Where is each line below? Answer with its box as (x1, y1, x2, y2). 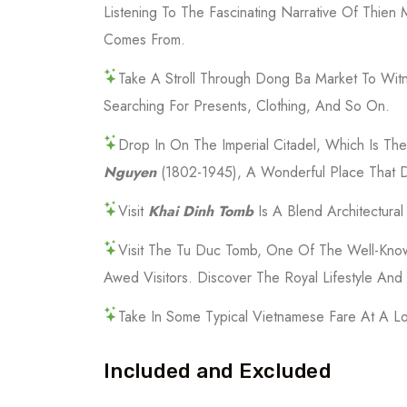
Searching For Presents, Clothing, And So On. (104, 94, 390, 116)
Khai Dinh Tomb (148, 200, 253, 222)
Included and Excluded (104, 358, 332, 383)
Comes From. (104, 28, 185, 50)
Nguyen (104, 161, 161, 183)
